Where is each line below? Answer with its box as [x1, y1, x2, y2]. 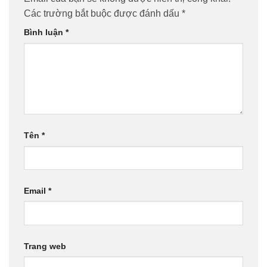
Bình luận [24, 27, 66, 38]
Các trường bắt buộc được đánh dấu [24, 8, 182, 19]
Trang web [24, 241, 66, 251]
